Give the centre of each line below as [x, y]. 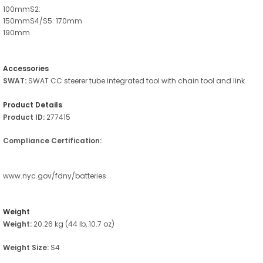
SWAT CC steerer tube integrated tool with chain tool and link [136, 80]
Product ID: [24, 117]
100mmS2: [22, 9]
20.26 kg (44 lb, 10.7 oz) [73, 224]
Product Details [33, 104]
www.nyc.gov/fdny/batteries [55, 176]
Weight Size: [26, 247]
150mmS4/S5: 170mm [43, 21]
